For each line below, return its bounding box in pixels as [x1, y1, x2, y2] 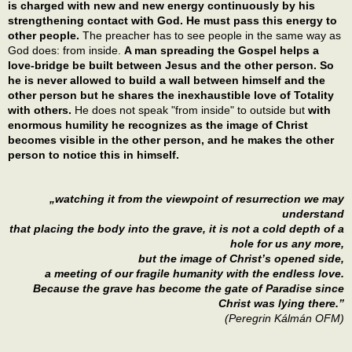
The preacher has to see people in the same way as [79, 28, 341, 42]
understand [282, 207, 344, 221]
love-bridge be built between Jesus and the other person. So [8, 58, 334, 71]
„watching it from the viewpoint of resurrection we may [49, 192, 344, 206]
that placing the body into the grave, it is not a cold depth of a [9, 222, 344, 236]
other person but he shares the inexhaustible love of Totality [8, 88, 334, 101]
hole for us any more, [230, 237, 344, 251]
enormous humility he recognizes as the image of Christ [8, 118, 308, 131]
